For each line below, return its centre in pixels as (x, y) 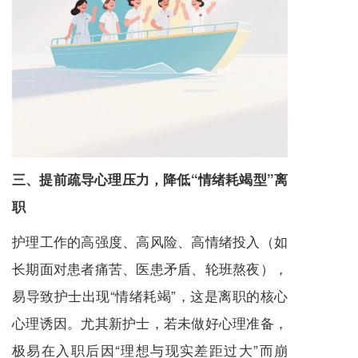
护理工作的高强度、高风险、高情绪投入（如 (150, 241)
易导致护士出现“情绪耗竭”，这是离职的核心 (150, 296)
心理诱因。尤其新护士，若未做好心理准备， (150, 323)
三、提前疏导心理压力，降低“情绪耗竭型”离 (150, 179)
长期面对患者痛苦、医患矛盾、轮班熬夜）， (150, 268)
